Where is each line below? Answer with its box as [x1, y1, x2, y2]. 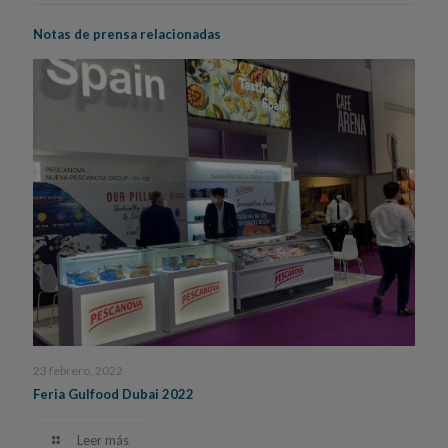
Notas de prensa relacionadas [33, 26, 221, 43]
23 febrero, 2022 [33, 362, 123, 378]
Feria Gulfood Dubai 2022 [33, 385, 194, 402]
